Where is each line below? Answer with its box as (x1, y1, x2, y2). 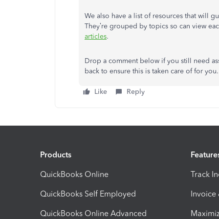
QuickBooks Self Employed (40, 189, 136, 199)
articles (85, 32, 107, 41)
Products (40, 150, 71, 160)
